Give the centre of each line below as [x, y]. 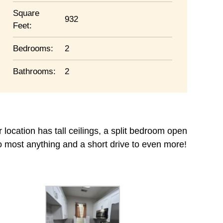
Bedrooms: [33, 49]
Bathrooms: [34, 71]
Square [26, 13]
